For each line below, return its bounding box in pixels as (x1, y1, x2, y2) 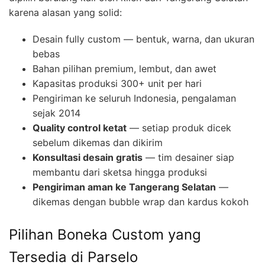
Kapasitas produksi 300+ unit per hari (33, 77, 202, 89)
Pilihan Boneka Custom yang (9, 225, 201, 243)
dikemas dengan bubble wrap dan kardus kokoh (33, 195, 248, 208)
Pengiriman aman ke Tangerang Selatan (33, 180, 216, 193)
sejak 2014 (33, 106, 80, 119)
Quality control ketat (33, 121, 127, 134)
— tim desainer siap (143, 151, 234, 163)
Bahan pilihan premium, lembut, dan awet (33, 62, 216, 75)
